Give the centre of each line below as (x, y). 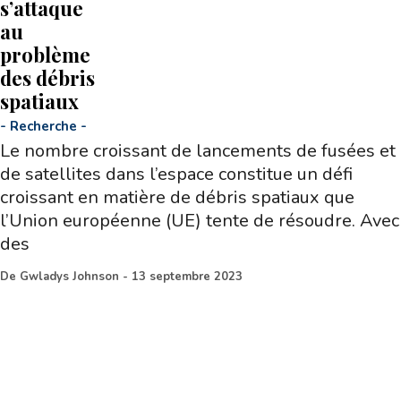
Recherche (43, 127)
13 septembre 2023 (187, 277)
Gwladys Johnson (69, 277)
